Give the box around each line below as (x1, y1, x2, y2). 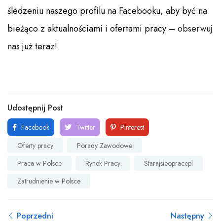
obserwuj (178, 22, 213, 36)
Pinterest (118, 122, 144, 133)
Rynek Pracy (85, 158, 120, 169)
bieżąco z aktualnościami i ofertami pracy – (7, 22, 178, 36)
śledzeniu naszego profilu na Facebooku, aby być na (7, 4, 207, 18)
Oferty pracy (17, 141, 53, 151)
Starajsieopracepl (144, 158, 193, 169)
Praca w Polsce (17, 158, 62, 169)
